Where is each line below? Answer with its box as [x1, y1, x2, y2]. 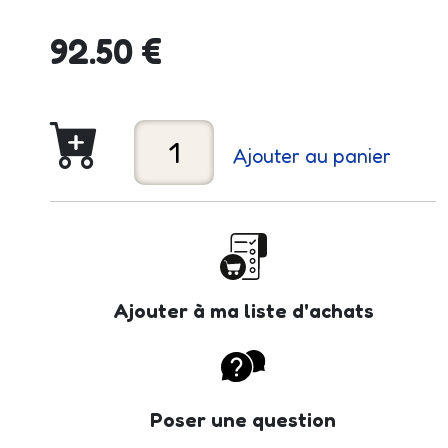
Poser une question [150, 408, 336, 432]
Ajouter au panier [233, 144, 391, 168]
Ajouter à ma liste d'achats [112, 299, 374, 323]
